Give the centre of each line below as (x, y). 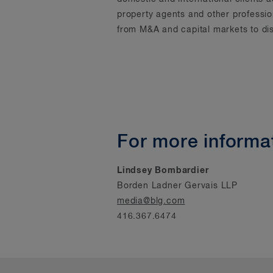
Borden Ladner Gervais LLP (177, 186)
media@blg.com (151, 201)
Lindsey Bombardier (163, 171)
